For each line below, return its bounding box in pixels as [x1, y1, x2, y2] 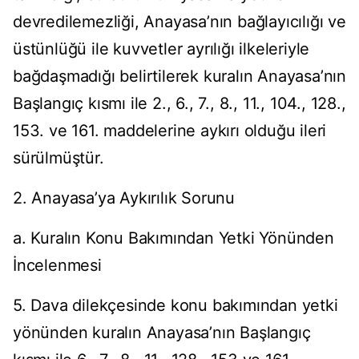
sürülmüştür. [13, 148, 104, 168]
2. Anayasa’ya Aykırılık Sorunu [13, 188, 235, 208]
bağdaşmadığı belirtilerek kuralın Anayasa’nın [13, 67, 346, 87]
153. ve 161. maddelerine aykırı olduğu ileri [13, 121, 327, 141]
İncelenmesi [13, 256, 102, 276]
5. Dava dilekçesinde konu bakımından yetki [13, 296, 338, 316]
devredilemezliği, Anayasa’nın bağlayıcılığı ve [13, 12, 346, 32]
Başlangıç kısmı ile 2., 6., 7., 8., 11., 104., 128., [13, 94, 346, 114]
